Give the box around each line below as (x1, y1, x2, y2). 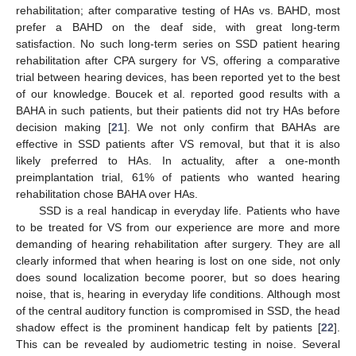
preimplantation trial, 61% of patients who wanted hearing (16, 171, 340, 184)
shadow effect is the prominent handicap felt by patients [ (16, 321, 321, 335)
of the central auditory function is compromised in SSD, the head (16, 304, 340, 318)
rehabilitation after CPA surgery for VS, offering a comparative (16, 54, 340, 68)
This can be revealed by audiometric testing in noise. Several (16, 338, 340, 351)
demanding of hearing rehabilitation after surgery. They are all (16, 238, 340, 251)
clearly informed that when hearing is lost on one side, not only (16, 254, 340, 268)
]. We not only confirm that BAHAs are (123, 121, 341, 134)
